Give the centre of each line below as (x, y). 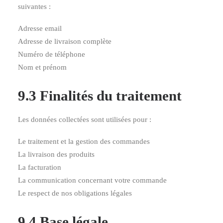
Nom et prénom (42, 67)
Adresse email (40, 28)
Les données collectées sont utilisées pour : (85, 119)
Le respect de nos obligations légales (75, 193)
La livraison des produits (56, 154)
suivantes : (34, 6)
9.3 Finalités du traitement (100, 96)
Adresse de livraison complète (65, 41)
